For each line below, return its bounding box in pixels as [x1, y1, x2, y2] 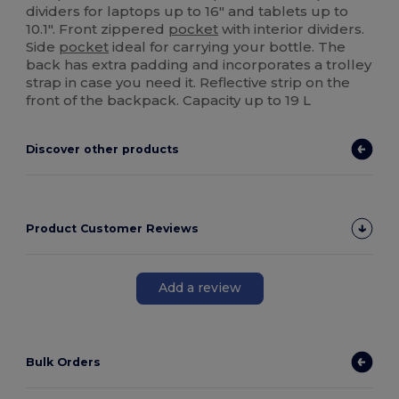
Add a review [158, 280, 241, 297]
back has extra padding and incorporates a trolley [26, 55, 372, 73]
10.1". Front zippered [26, 20, 169, 37]
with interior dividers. [218, 20, 365, 37]
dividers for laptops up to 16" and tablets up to [26, 2, 349, 20]
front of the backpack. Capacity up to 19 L [26, 91, 312, 109]
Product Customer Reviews [26, 221, 199, 235]
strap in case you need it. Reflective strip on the [26, 73, 351, 91]
